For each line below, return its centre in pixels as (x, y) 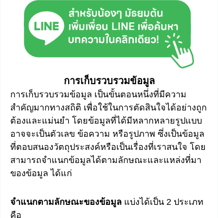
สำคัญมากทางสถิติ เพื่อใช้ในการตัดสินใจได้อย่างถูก (109, 108)
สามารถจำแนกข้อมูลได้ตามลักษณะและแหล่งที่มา (106, 160)
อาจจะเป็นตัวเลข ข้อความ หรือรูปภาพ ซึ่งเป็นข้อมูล (107, 134)
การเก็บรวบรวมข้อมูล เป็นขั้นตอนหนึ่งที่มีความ (98, 95)
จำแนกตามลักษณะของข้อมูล (67, 202)
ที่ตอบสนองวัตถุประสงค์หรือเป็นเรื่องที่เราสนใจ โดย (108, 147)
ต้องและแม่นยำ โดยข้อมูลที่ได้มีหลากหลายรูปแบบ (106, 121)
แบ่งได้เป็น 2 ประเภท (164, 202)
